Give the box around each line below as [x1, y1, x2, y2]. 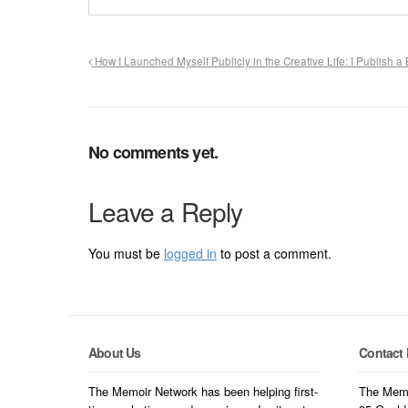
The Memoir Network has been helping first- [88, 382, 318, 401]
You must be [88, 243, 164, 262]
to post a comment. [217, 243, 331, 262]
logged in [164, 243, 217, 262]
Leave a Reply [88, 192, 243, 229]
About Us [88, 342, 141, 362]
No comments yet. [88, 139, 219, 164]
